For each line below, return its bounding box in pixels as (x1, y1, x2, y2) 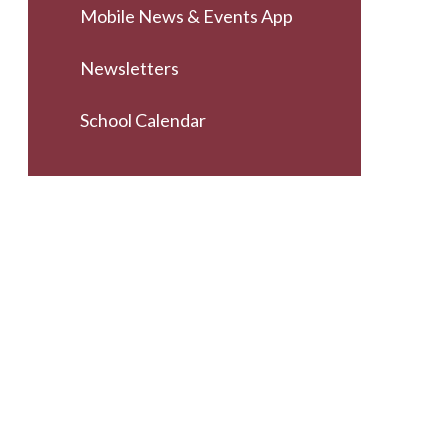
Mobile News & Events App (79, 5, 293, 28)
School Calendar (79, 108, 206, 131)
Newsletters (79, 56, 179, 79)
